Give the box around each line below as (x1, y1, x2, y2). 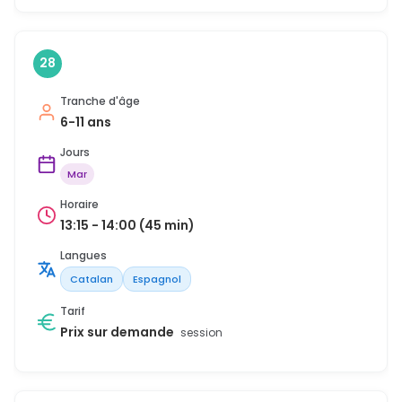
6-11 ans (60, 112, 111, 131)
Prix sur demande (60, 322, 177, 341)
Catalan (70, 271, 113, 286)
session (180, 324, 223, 340)
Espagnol (133, 271, 181, 286)
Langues (60, 247, 107, 263)
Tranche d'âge (60, 92, 140, 109)
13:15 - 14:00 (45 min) (60, 215, 195, 234)
